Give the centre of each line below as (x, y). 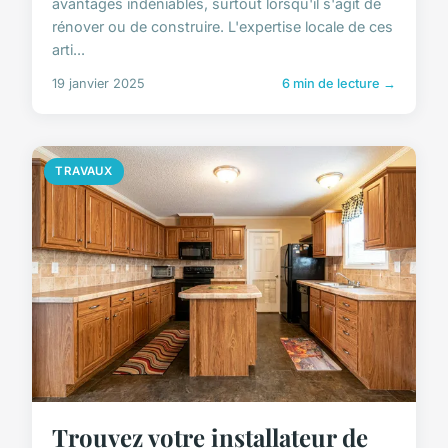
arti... (68, 49)
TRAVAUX (84, 170)
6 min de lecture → (339, 83)
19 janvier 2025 (98, 83)
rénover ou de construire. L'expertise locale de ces (222, 26)
